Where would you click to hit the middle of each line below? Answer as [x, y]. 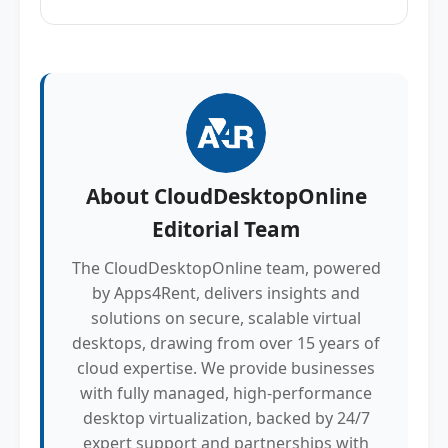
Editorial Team [226, 229]
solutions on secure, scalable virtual [226, 318]
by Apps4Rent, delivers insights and [226, 293]
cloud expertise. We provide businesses [226, 368]
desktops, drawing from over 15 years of [226, 343]
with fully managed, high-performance [226, 393]
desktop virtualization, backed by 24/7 [226, 418]
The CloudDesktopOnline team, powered [226, 268]
